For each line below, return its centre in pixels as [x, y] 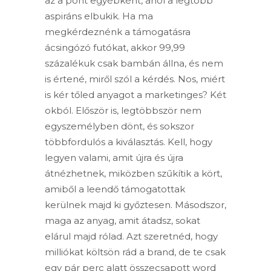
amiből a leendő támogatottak [115, 189]
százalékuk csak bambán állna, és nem [134, 64]
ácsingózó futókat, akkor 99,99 [115, 48]
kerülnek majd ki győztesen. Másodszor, [135, 205]
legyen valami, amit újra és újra [114, 158]
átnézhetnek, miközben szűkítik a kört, [133, 174]
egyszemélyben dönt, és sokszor [119, 126]
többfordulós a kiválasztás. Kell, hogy [129, 142]
